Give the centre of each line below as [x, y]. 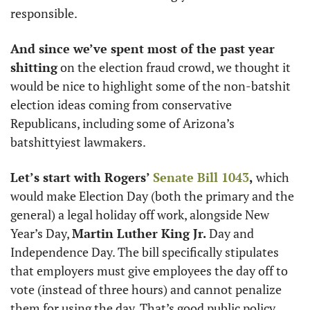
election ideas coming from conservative [121, 104]
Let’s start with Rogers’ [82, 177]
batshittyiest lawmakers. [79, 142]
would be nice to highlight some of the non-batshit [151, 86]
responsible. [45, 13]
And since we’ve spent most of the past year [143, 48]
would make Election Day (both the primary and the [152, 196]
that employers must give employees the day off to [149, 271]
